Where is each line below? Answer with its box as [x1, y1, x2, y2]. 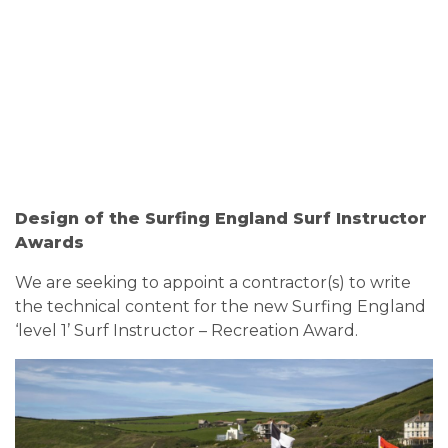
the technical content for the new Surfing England [15, 297, 426, 316]
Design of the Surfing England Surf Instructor [15, 209, 427, 228]
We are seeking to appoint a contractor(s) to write [15, 273, 411, 292]
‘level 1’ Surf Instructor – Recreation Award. [15, 321, 358, 340]
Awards [15, 233, 84, 252]
